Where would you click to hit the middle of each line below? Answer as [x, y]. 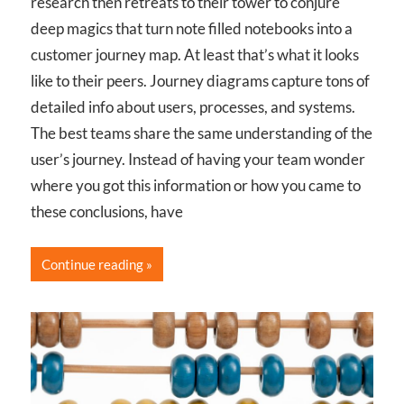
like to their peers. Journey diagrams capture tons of [200, 80]
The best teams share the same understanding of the [202, 133]
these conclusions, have [107, 211]
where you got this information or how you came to [196, 185]
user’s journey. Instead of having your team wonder [198, 159]
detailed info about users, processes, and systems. [193, 106]
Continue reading [92, 265]
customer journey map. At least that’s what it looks [195, 54]
